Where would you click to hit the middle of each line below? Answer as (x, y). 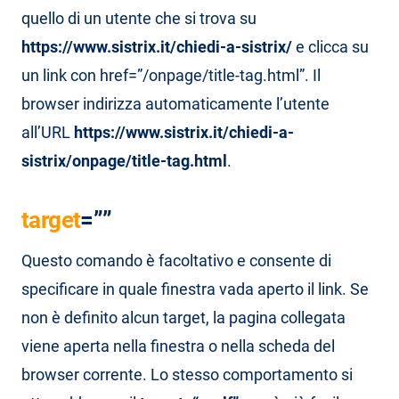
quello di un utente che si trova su (139, 18)
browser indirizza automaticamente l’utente (175, 104)
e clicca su (330, 47)
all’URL (48, 132)
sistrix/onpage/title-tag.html (124, 161)
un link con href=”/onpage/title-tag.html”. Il (171, 75)
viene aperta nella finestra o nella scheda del (178, 346)
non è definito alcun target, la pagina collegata (183, 318)
